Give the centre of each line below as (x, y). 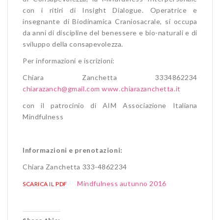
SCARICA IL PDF (45, 184)
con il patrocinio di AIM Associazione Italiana (110, 105)
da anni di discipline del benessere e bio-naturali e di (110, 32)
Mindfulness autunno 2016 (122, 183)
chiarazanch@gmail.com (61, 88)
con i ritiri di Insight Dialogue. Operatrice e (110, 10)
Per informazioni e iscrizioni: (69, 60)
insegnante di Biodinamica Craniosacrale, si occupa (110, 21)
